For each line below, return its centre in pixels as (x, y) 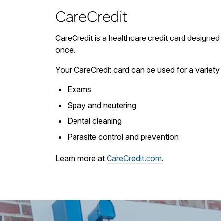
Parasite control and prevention (123, 137)
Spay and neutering (102, 105)
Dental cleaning (94, 121)
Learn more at (80, 159)
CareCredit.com (134, 159)
